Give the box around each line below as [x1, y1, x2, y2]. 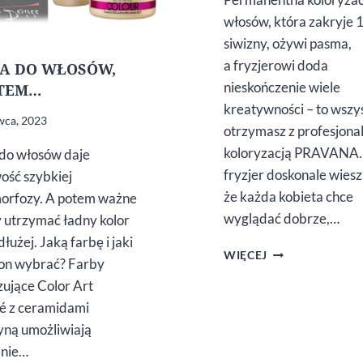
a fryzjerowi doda [224, 57, 328, 75]
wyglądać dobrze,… [224, 210, 340, 228]
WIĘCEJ [224, 249, 268, 263]
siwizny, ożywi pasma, [224, 35, 352, 53]
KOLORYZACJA [267, 244, 354, 258]
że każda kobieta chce [224, 188, 353, 206]
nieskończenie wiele [224, 79, 340, 96]
